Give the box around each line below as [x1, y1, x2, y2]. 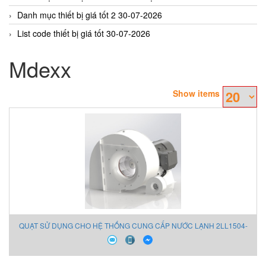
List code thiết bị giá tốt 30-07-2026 [17, 27, 150, 39]
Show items [173, 87, 220, 99]
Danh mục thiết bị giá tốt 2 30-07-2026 [17, 8, 162, 21]
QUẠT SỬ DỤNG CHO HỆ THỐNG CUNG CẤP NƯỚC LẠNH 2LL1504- [18, 220, 248, 230]
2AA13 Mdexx [110, 236, 156, 247]
